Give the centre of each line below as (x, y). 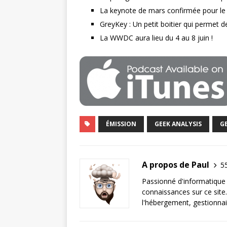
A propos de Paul (176, 165)
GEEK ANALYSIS (178, 124)
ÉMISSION (121, 124)
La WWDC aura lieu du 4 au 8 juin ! (156, 38)
